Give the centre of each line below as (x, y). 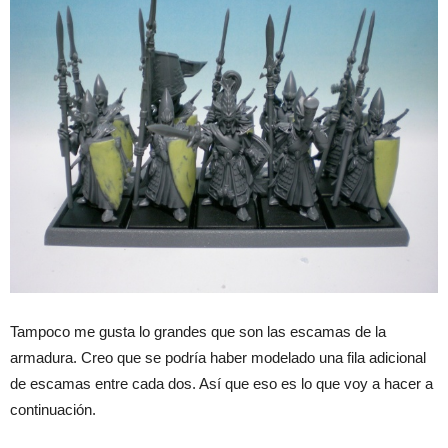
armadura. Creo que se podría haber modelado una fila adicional (218, 357)
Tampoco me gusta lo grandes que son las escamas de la (198, 331)
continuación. (53, 409)
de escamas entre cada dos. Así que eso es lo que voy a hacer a (221, 383)
